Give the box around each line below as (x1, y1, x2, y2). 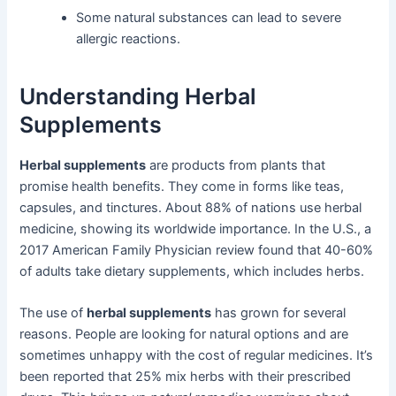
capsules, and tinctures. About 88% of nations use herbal (19, 199, 362, 216)
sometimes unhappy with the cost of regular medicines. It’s (19, 347, 374, 364)
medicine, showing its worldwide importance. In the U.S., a (19, 220, 372, 237)
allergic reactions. (76, 30, 181, 47)
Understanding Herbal (19, 83, 257, 110)
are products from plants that (146, 156, 326, 173)
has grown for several (211, 305, 346, 322)
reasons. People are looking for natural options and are (19, 326, 349, 343)
